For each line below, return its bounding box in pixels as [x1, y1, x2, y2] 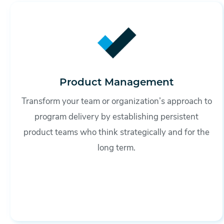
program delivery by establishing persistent [34, 112, 199, 121]
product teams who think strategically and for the [23, 128, 210, 137]
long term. [97, 143, 136, 152]
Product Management [59, 77, 174, 88]
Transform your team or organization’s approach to [21, 97, 212, 106]
